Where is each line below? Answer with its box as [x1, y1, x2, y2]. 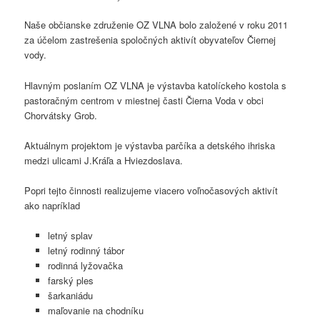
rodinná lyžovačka [47, 258, 123, 272]
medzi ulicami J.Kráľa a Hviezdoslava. [24, 153, 184, 167]
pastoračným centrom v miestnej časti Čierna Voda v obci [24, 93, 264, 107]
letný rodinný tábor [47, 243, 124, 257]
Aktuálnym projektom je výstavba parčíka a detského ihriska [24, 138, 276, 152]
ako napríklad [24, 198, 81, 212]
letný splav [47, 228, 93, 242]
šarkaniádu [47, 288, 93, 302]
